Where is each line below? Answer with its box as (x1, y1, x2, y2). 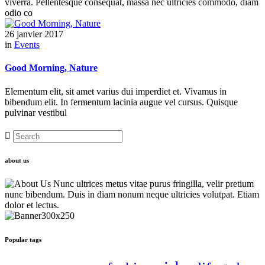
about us (5, 157, 29, 164)
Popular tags (5, 236, 41, 244)
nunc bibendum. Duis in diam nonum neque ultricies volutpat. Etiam (5, 189, 259, 200)
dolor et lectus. (5, 200, 59, 211)
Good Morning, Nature (5, 63, 98, 73)
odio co (5, 8, 33, 18)
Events (14, 40, 40, 50)
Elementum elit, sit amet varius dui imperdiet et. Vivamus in (5, 86, 227, 96)
